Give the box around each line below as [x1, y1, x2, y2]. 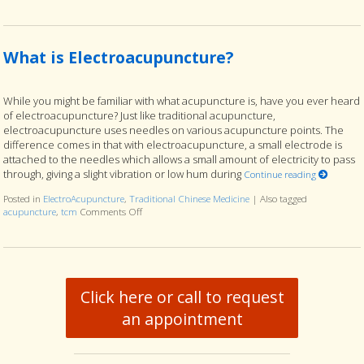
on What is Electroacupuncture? [142, 205, 274, 219]
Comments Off [80, 205, 143, 219]
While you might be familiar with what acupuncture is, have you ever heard [3, 93, 361, 109]
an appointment [121, 307, 243, 330]
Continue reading [244, 167, 319, 181]
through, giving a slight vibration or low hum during [3, 167, 245, 182]
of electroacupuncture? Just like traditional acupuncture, [3, 108, 276, 123]
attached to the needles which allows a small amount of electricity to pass [3, 152, 356, 167]
